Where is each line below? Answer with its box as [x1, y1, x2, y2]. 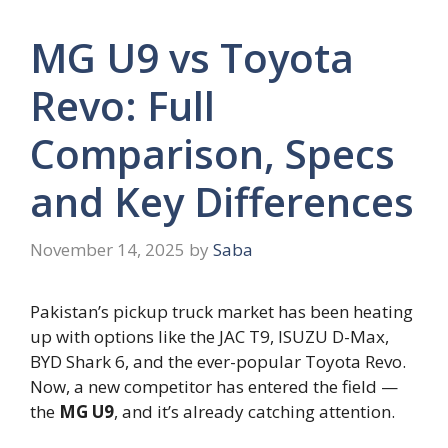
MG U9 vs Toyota [30, 30, 354, 86]
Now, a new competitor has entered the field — [30, 374, 398, 398]
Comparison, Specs [30, 126, 395, 182]
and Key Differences [30, 174, 414, 230]
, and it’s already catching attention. [114, 399, 395, 423]
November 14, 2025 [30, 237, 185, 261]
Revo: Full [30, 78, 215, 134]
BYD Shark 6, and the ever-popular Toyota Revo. [30, 349, 406, 373]
